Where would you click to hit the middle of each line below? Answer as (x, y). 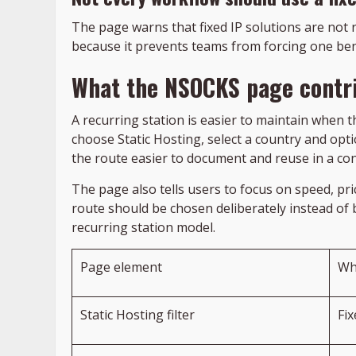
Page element (121, 267)
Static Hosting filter (137, 315)
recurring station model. (143, 228)
